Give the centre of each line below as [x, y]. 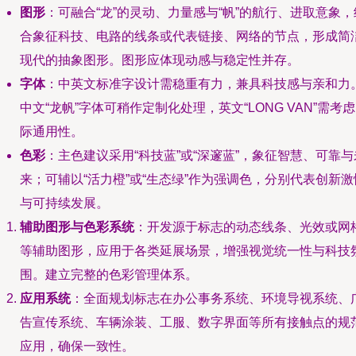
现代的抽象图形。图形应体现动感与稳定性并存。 [160, 60]
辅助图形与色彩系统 [77, 227]
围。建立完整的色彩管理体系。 [109, 275]
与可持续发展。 [64, 203]
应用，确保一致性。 [77, 346]
